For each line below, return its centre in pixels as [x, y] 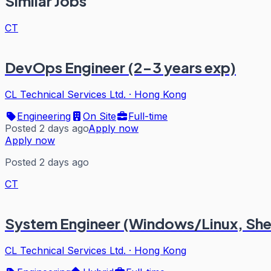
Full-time [148, 116]
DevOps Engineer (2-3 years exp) [120, 67]
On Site [100, 116]
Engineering [44, 116]
